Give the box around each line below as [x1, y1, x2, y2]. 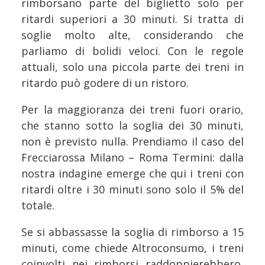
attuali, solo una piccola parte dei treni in [21, 60, 244, 75]
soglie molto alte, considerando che [21, 28, 244, 43]
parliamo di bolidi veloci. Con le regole [21, 44, 244, 59]
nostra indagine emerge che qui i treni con [21, 166, 244, 181]
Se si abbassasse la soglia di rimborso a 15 [21, 225, 244, 240]
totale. [21, 198, 54, 213]
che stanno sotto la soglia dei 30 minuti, [21, 118, 244, 133]
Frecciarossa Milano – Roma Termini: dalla [21, 150, 244, 165]
